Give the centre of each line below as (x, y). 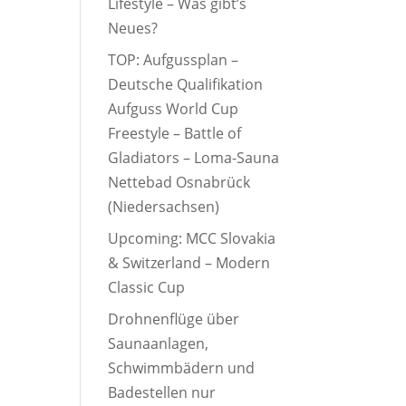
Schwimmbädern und (182, 368)
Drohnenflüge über (174, 319)
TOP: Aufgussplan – (174, 60)
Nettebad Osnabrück (179, 183)
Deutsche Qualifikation (186, 85)
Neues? (133, 29)
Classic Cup (147, 288)
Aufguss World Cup (174, 109)
